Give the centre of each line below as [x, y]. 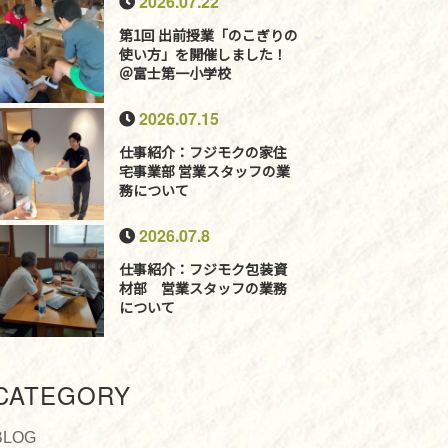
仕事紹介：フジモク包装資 [203, 269]
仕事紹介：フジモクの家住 [203, 152]
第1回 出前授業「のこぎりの [209, 35]
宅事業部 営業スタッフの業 [205, 171]
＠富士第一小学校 [175, 73]
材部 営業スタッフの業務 [203, 288]
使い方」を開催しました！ [203, 54]
